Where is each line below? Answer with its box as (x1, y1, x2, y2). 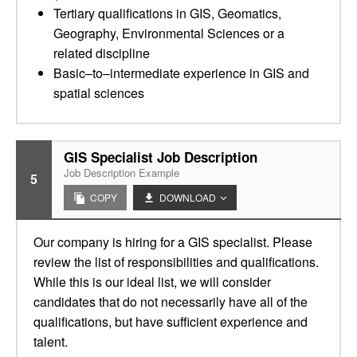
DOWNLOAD (159, 190, 216, 204)
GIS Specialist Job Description (64, 147, 257, 167)
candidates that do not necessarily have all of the (33, 292, 308, 311)
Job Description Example (64, 165, 179, 180)
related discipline (53, 44, 150, 62)
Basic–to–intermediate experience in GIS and (53, 64, 309, 82)
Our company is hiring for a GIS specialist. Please (33, 233, 312, 251)
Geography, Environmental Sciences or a (53, 24, 284, 42)
